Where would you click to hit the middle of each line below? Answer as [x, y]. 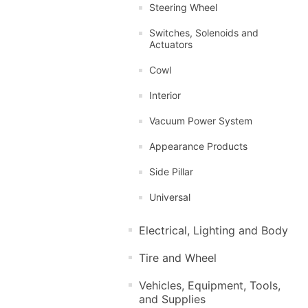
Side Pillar [171, 171]
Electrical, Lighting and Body [213, 230]
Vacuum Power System [201, 120]
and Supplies [172, 299]
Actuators [171, 44]
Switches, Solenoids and [204, 32]
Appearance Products [198, 146]
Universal [170, 197]
